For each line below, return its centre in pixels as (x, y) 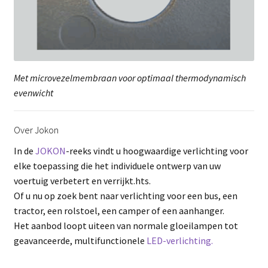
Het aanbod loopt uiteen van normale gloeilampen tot (126, 225)
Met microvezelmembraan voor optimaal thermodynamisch (130, 77)
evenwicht (33, 92)
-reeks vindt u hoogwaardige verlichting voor (157, 150)
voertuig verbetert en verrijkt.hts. (82, 180)
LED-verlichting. (179, 240)
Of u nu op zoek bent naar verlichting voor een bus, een (125, 195)
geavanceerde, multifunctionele (80, 240)
